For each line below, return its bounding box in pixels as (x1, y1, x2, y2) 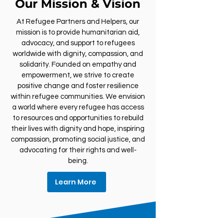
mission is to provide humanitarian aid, (16, 29, 140, 36)
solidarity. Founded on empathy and (19, 61, 136, 68)
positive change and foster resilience (17, 82, 139, 90)
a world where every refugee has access (12, 104, 144, 111)
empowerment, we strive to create (21, 72, 134, 79)
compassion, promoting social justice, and (11, 136, 145, 143)
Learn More (55, 177, 96, 187)
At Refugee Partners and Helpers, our (17, 18, 139, 25)
